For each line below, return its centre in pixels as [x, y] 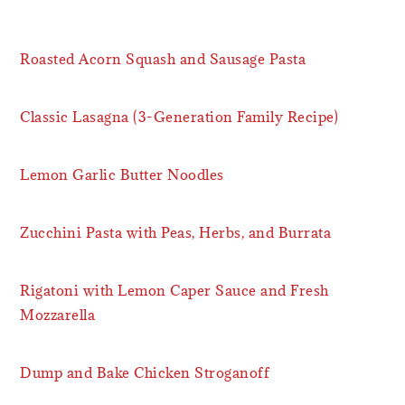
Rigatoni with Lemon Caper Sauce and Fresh [174, 290]
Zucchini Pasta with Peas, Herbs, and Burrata [176, 232]
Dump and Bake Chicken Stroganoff [145, 372]
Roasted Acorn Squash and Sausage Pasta [163, 58]
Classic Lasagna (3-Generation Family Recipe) [179, 116]
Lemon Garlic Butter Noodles [122, 174]
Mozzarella [58, 314]
